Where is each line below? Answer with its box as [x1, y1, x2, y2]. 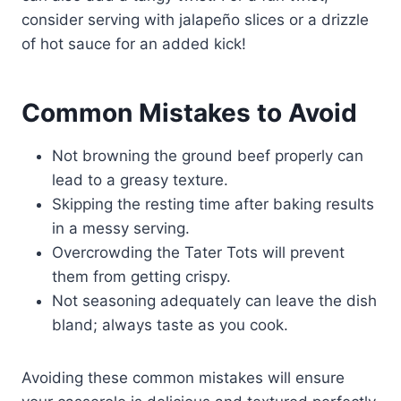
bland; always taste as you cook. [52, 315, 288, 334]
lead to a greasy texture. [52, 170, 228, 189]
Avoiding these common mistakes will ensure [21, 368, 345, 387]
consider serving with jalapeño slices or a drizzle [21, 10, 369, 29]
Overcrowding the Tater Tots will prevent [52, 243, 345, 261]
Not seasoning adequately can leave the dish [52, 291, 377, 310]
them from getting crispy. [52, 267, 231, 286]
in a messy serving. [52, 218, 190, 237]
